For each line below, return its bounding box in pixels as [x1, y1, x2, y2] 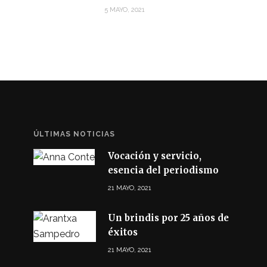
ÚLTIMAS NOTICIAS [33, 129, 115, 138]
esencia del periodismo [107, 164, 219, 176]
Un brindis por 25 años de [107, 212, 229, 223]
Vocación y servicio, [107, 150, 201, 162]
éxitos [107, 226, 138, 238]
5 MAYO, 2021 [104, 5, 145, 14]
